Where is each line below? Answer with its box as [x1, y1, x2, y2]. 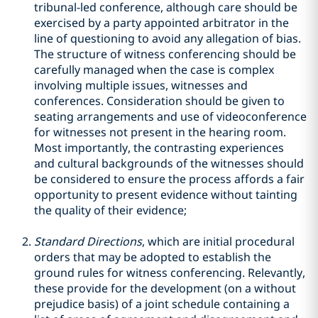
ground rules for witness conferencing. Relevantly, [34, 265, 305, 280]
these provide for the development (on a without [34, 280, 296, 296]
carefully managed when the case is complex [34, 62, 274, 77]
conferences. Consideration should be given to [34, 93, 285, 109]
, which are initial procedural [142, 234, 295, 249]
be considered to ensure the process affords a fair [34, 171, 305, 187]
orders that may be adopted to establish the [34, 249, 271, 265]
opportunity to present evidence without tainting [34, 187, 297, 202]
